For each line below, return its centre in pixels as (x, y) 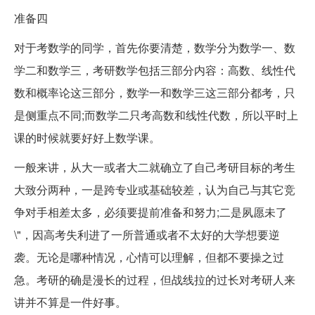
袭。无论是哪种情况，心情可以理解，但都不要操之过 (149, 257)
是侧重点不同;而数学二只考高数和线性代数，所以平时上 (156, 115)
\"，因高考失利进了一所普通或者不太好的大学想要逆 (147, 234)
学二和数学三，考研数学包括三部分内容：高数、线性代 (155, 70)
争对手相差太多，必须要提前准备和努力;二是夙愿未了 (150, 212)
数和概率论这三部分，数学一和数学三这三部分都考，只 (155, 92)
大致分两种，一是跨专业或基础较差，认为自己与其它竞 (155, 189)
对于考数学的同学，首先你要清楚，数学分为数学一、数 (155, 47)
